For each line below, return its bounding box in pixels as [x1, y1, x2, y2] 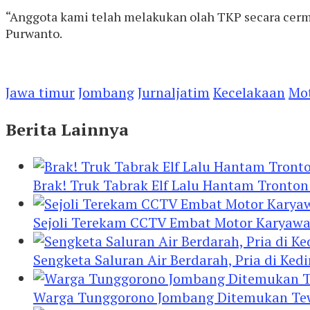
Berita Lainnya [6, 118, 129, 140]
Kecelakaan [213, 82, 285, 102]
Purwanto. [6, 24, 62, 42]
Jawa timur [6, 82, 75, 102]
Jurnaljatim [138, 82, 210, 102]
